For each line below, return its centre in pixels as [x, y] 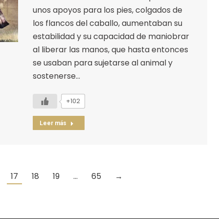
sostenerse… [56, 76]
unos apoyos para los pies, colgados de [107, 10]
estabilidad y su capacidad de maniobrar [111, 36]
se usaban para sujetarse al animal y [102, 63]
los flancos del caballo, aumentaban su [107, 23]
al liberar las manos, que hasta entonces [110, 49]
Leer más [53, 123]
